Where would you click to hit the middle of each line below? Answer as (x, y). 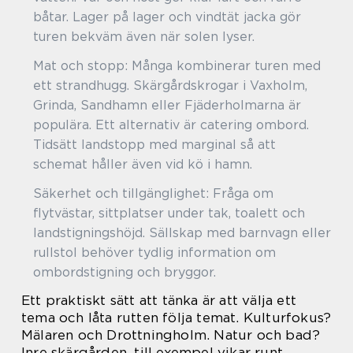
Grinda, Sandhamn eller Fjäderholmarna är (167, 105)
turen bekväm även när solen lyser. (144, 36)
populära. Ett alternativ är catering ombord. (171, 124)
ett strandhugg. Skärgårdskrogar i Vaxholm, (170, 85)
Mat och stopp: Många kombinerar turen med (177, 65)
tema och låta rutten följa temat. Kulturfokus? (176, 317)
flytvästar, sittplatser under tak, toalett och (169, 213)
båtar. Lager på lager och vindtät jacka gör (167, 17)
